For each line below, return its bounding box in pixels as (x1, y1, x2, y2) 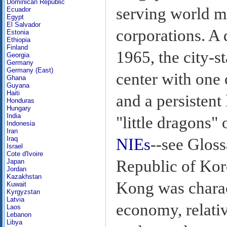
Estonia (7, 28, 29, 36)
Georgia (7, 51, 29, 59)
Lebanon (7, 211, 31, 218)
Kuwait (7, 180, 26, 188)
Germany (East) (7, 66, 53, 74)
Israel (7, 142, 23, 150)
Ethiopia (7, 36, 30, 44)
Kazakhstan (7, 173, 42, 180)
